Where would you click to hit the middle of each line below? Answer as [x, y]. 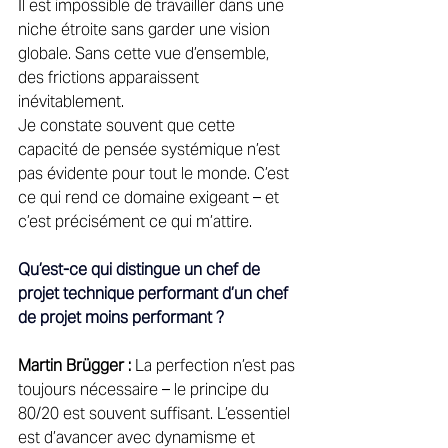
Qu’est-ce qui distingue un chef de [141, 269]
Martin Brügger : [74, 365]
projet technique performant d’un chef [155, 293]
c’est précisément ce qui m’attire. [137, 221]
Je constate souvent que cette [128, 125]
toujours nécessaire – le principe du [145, 389]
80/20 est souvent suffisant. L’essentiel [156, 413]
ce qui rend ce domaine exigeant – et [150, 197]
